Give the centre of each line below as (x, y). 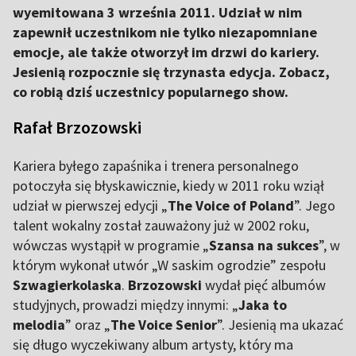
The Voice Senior (164, 325)
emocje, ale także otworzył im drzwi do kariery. (166, 52)
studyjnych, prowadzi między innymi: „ (126, 305)
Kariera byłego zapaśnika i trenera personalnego (156, 166)
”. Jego (315, 205)
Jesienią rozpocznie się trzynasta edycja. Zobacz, (171, 72)
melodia (39, 325)
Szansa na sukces (264, 245)
